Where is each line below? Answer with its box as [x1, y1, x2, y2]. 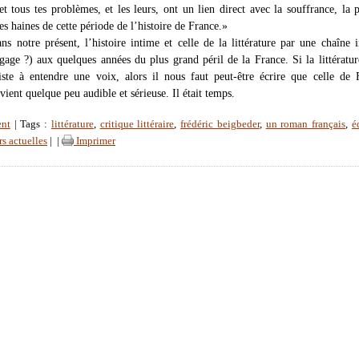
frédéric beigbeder [180, 118, 260, 130]
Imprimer [74, 135, 115, 147]
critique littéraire [99, 118, 175, 130]
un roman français [265, 118, 346, 130]
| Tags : [10, 118, 51, 130]
